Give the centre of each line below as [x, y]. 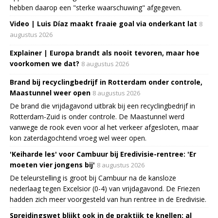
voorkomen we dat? [45, 63]
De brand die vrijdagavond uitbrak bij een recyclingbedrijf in [102, 106]
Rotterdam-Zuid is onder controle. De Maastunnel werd [97, 116]
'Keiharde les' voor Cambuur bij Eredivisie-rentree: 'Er [103, 154]
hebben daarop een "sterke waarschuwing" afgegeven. [96, 7]
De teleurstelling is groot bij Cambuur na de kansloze [93, 178]
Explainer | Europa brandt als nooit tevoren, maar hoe [105, 53]
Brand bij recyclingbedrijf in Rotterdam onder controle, [106, 82]
